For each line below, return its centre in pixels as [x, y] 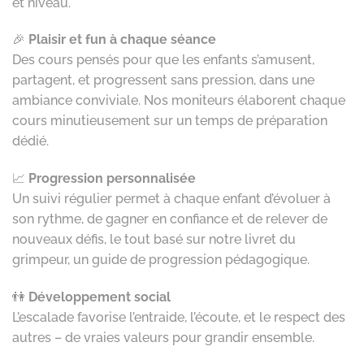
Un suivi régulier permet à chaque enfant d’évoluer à [171, 199]
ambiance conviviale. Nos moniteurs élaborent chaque [179, 101]
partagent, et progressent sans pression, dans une [163, 80]
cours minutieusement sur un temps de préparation [170, 121]
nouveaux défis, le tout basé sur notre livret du [154, 240]
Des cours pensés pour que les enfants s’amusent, [163, 60]
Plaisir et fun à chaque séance [122, 40]
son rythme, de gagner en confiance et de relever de [170, 219]
